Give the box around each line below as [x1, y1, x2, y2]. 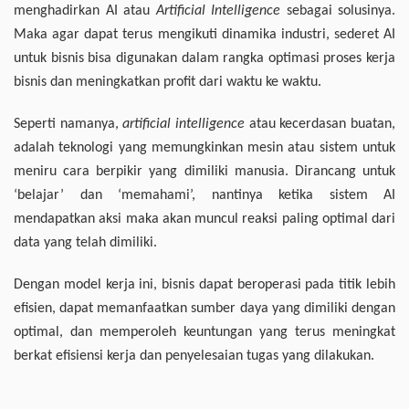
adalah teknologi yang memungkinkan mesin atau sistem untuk [14, 141, 395, 156]
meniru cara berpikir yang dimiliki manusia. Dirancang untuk [14, 164, 395, 180]
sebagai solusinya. [280, 4, 395, 19]
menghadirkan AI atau [14, 4, 156, 19]
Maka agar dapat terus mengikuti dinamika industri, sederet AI [14, 27, 395, 43]
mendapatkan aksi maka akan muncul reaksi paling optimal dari [14, 212, 395, 227]
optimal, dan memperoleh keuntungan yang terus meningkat [14, 325, 395, 341]
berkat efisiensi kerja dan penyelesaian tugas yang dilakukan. [14, 349, 374, 364]
